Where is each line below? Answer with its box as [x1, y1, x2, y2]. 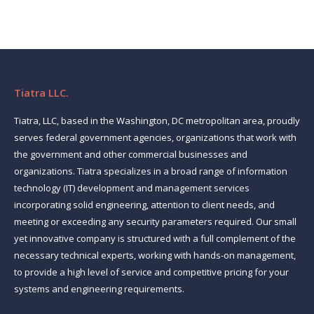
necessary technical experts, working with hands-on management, [14, 249, 296, 261]
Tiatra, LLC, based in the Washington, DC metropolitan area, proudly [14, 114, 300, 127]
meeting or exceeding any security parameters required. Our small [14, 215, 296, 228]
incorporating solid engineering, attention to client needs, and [14, 198, 275, 211]
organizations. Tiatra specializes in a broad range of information [14, 165, 287, 177]
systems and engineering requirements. [14, 282, 184, 295]
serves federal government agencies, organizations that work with [14, 131, 296, 144]
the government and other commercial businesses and [14, 148, 247, 161]
